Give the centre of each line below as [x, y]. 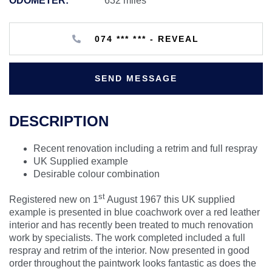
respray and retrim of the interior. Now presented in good [129, 250]
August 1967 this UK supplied [170, 199]
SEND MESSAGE [136, 78]
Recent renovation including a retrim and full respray [145, 148]
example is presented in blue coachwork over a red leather [134, 212]
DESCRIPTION [59, 121]
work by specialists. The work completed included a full [127, 237]
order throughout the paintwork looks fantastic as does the [133, 263]
